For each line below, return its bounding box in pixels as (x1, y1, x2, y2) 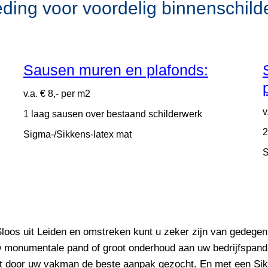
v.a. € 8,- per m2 (23, 88, 90, 99)
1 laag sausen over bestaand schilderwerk (23, 108, 202, 119)
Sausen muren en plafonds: (23, 61, 208, 78)
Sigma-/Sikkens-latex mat (23, 129, 132, 139)
